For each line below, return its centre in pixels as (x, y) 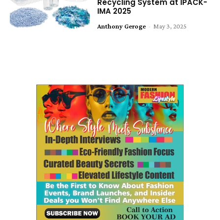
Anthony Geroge (122, 26)
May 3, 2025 (170, 26)
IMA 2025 (114, 11)
